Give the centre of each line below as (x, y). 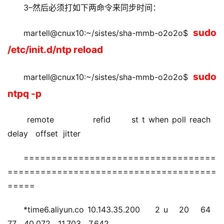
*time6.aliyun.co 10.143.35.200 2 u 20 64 (120, 210)
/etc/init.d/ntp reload (55, 50)
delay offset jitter (44, 134)
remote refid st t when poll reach (120, 120)
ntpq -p (24, 94)
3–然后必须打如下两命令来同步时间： (92, 8)
